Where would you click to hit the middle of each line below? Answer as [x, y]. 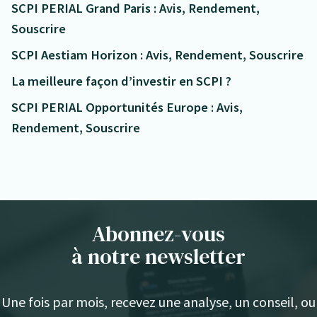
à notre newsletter [158, 257]
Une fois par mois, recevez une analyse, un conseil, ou [158, 302]
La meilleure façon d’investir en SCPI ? [121, 81]
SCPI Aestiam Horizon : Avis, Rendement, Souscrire [157, 55]
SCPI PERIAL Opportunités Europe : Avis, [127, 108]
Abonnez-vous [158, 234]
